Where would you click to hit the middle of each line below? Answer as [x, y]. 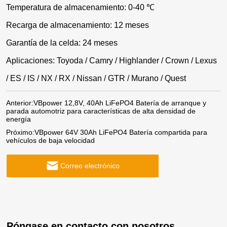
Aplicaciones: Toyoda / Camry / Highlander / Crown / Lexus [112, 60]
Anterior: [20, 103]
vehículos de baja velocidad [51, 140]
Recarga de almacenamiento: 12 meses [78, 25]
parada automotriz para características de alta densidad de [101, 111]
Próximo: [21, 132]
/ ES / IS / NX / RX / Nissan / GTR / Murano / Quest [96, 78]
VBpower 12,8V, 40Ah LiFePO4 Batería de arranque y [120, 103]
